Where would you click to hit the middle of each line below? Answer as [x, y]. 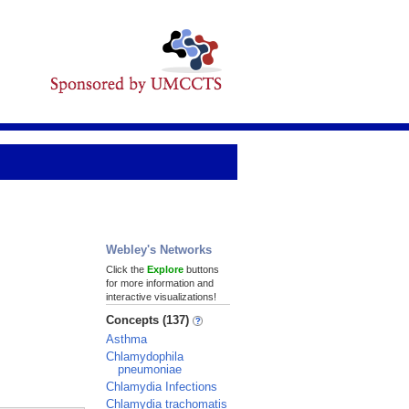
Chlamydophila [145, 357]
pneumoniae [150, 369]
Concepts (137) [149, 320]
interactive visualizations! [161, 297]
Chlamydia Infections [162, 387]
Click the [126, 269]
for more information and [160, 283]
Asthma [126, 339]
